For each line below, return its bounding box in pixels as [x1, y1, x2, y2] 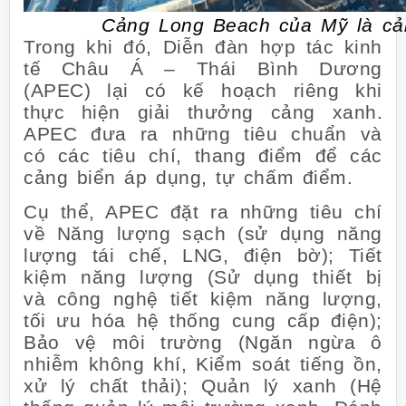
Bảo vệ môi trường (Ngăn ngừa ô [24, 332, 382, 353]
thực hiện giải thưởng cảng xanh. [24, 101, 382, 123]
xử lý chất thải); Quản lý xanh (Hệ [24, 375, 382, 397]
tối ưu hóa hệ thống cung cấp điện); [24, 310, 382, 332]
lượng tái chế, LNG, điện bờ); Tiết [24, 245, 382, 266]
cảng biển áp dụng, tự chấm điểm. [24, 167, 353, 188]
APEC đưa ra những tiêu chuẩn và [24, 123, 382, 145]
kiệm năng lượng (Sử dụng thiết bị [24, 266, 382, 288]
